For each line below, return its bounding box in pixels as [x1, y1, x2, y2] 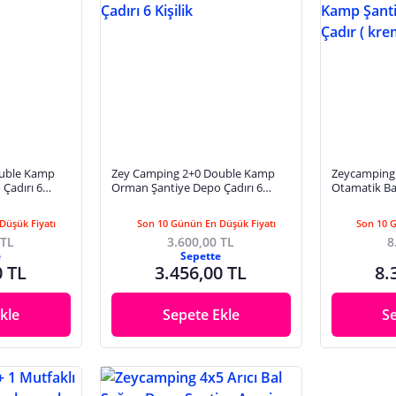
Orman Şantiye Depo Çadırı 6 [110, 179, 263, 195]
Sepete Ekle [162, 305, 240, 325]
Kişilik [110, 194, 141, 209]
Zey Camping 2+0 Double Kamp [110, 165, 275, 181]
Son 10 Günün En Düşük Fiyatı [136, 217, 276, 231]
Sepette [180, 248, 222, 264]
